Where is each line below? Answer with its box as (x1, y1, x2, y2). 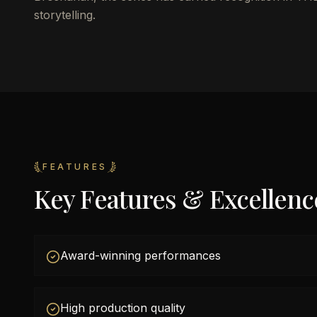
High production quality (60, 301, 185, 315)
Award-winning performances (60, 248, 221, 263)
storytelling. (34, 8, 96, 22)
